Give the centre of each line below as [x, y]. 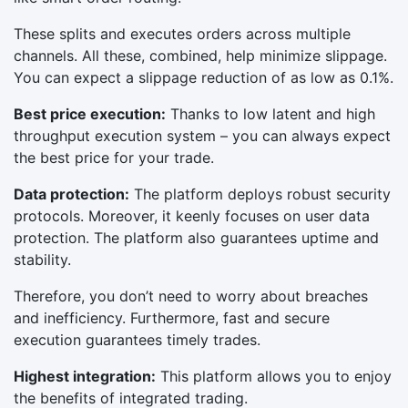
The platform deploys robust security [260, 194]
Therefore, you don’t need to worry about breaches [191, 296]
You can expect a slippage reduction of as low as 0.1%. [204, 77]
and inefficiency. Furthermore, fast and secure [172, 317]
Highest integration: [85, 376]
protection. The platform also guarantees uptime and [196, 237]
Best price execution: [90, 113]
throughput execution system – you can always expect [202, 135]
